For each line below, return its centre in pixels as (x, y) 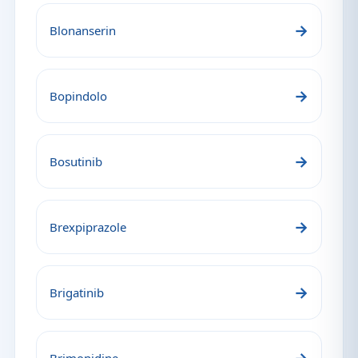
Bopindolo (78, 96)
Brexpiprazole (88, 227)
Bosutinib (76, 161)
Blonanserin (83, 30)
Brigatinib (77, 292)
